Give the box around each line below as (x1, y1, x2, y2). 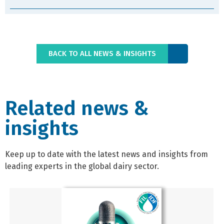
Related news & (5, 96, 148, 121)
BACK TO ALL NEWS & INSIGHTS (48, 49, 156, 58)
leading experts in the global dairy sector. (5, 161, 159, 171)
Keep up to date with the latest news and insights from (5, 149, 208, 159)
